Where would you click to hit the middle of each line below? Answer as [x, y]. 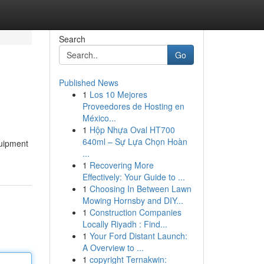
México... [99, 118]
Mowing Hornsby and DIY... [133, 200]
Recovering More [121, 165]
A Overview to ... [113, 247]
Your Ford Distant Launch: [138, 236]
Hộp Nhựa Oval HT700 [132, 130]
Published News [88, 82]
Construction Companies [135, 212]
